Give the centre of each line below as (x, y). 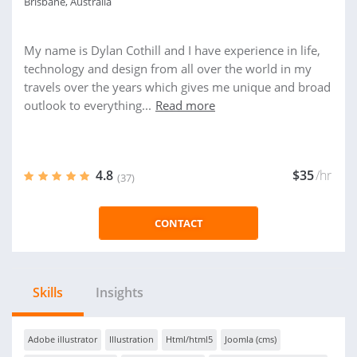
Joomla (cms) (251, 339)
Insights (120, 292)
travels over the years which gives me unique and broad (177, 87)
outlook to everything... (88, 105)
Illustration (131, 339)
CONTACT (178, 223)
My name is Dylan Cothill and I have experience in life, (172, 50)
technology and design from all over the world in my (168, 69)
